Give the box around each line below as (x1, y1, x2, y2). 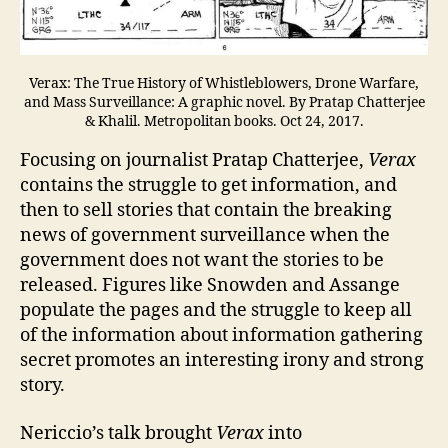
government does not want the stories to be (20, 249, 384, 273)
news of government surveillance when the (20, 224, 390, 248)
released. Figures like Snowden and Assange (20, 274, 400, 298)
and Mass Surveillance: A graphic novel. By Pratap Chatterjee (23, 93, 425, 111)
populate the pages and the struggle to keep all (20, 299, 412, 323)
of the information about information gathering (20, 324, 423, 348)
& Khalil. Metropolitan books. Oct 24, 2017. (84, 112, 364, 130)
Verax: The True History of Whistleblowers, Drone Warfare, (29, 74, 419, 92)
